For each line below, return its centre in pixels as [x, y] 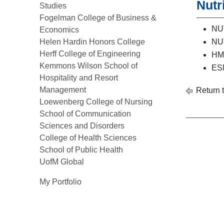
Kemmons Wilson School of [88, 66]
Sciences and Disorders [82, 126]
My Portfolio [60, 182]
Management [63, 90]
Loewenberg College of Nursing [96, 102]
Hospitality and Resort [79, 78]
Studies [53, 6]
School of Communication [85, 114]
